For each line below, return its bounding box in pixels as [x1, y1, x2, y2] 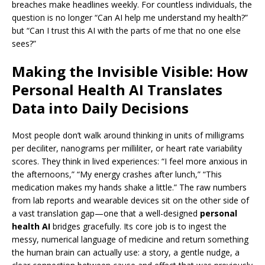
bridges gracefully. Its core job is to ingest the [50, 221, 227, 232]
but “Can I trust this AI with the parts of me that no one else [12, 25, 241, 36]
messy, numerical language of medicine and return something [12, 234, 248, 245]
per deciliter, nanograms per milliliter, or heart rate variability [12, 143, 242, 154]
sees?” [12, 38, 36, 49]
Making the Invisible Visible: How [12, 62, 248, 81]
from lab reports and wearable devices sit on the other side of [12, 195, 249, 206]
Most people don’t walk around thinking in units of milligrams [12, 130, 244, 141]
